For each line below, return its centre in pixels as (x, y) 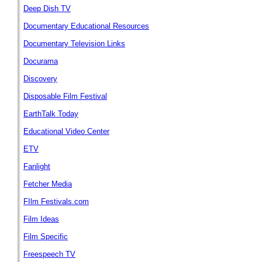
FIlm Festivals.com (56, 201)
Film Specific (46, 237)
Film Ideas (41, 219)
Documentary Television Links (74, 44)
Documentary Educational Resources (86, 26)
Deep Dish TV (47, 8)
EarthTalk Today (51, 114)
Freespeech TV (49, 254)
